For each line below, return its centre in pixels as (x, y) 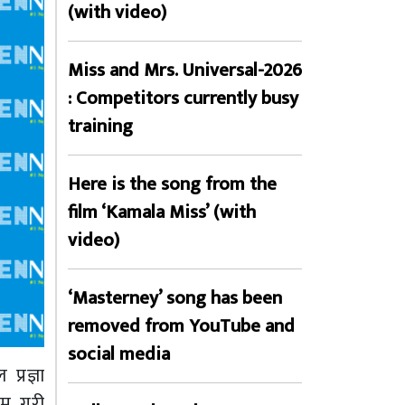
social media (119, 354)
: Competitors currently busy (183, 98)
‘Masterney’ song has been (175, 298)
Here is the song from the (172, 184)
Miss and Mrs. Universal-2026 (185, 70)
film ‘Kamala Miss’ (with (162, 212)
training (100, 126)
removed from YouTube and (181, 326)
